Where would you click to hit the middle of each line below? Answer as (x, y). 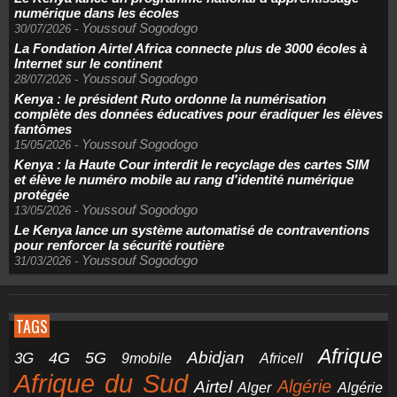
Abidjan (216, 358)
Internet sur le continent (88, 63)
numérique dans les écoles (97, 13)
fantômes (43, 129)
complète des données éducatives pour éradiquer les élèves (198, 114)
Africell (281, 358)
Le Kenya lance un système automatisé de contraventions (192, 230)
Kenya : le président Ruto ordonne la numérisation (170, 99)
